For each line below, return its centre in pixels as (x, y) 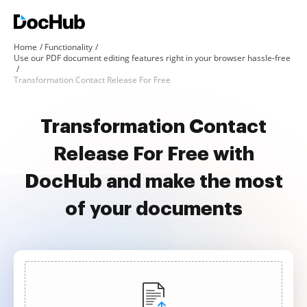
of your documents (153, 209)
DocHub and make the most (153, 182)
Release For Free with (153, 154)
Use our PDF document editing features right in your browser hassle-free (152, 58)
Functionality (69, 47)
